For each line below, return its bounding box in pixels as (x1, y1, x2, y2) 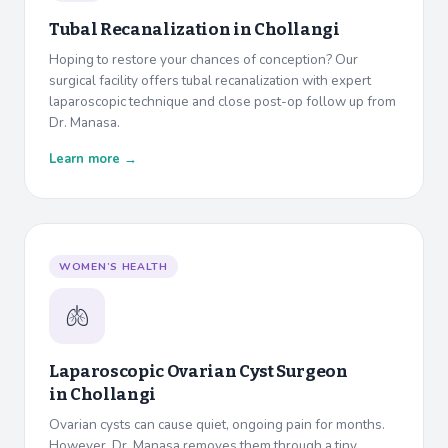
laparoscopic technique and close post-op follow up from (49, 92, 396, 112)
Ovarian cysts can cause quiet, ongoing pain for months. (49, 415, 385, 435)
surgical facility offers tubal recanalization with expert (49, 71, 371, 91)
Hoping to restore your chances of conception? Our (49, 50, 358, 70)
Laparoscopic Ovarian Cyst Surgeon (49, 361, 348, 383)
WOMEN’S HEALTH (59, 259, 168, 275)
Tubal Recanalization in (49, 19, 254, 41)
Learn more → (49, 150, 137, 169)
